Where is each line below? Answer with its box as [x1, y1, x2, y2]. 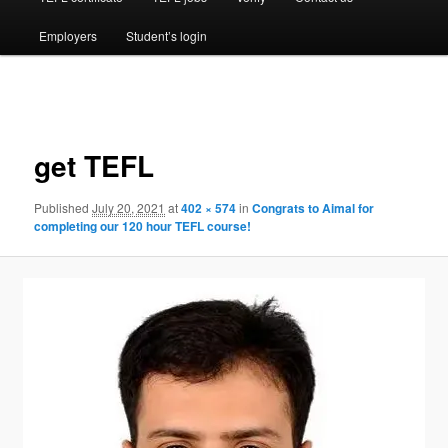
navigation [34, 103, 94, 123]
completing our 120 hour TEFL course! [34, 216, 252, 235]
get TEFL [34, 145, 155, 187]
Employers [38, 26, 97, 44]
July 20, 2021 [92, 198, 166, 216]
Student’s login [125, 26, 207, 44]
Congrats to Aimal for [252, 198, 375, 217]
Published [34, 198, 93, 216]
